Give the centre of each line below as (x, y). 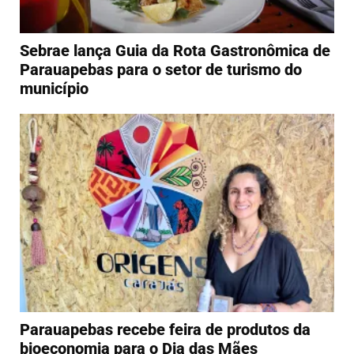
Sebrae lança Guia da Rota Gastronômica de (175, 50)
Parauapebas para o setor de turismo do (161, 69)
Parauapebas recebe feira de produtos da (165, 329)
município (54, 88)
